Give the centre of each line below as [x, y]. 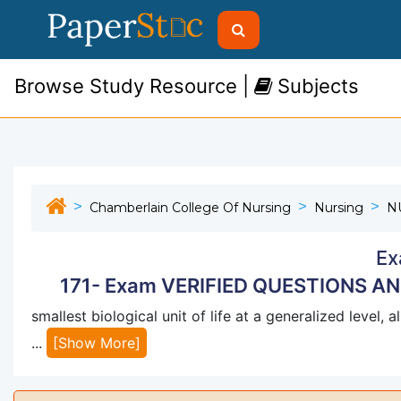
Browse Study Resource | [134, 86]
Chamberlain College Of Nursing [190, 208]
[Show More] [97, 343]
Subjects [316, 86]
